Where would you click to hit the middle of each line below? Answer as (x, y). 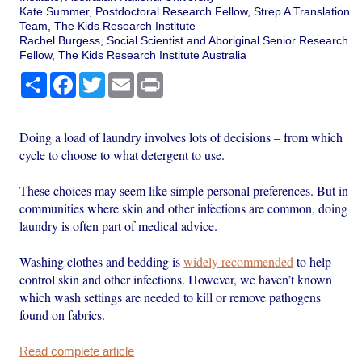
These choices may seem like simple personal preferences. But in (184, 190)
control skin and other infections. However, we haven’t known (176, 279)
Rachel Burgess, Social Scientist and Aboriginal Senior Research (184, 40)
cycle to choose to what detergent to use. (122, 154)
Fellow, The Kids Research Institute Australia (133, 55)
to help (313, 261)
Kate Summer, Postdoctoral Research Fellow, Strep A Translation (185, 11)
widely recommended (239, 261)
